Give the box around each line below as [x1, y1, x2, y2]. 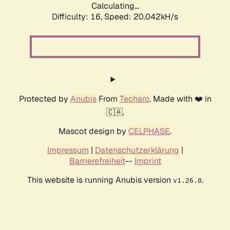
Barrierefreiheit [69, 156, 125, 167]
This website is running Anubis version [27, 175, 173, 186]
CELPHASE [128, 126, 170, 137]
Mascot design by [59, 126, 128, 137]
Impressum [47, 145, 89, 156]
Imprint [134, 156, 161, 167]
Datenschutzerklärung [94, 145, 179, 156]
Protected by [18, 93, 70, 105]
